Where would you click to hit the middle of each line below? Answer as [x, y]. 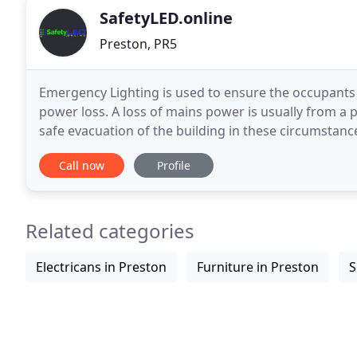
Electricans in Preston [101, 267]
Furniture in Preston [258, 267]
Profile [174, 165]
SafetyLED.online [166, 18]
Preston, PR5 [138, 44]
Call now [82, 165]
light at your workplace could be [136, 150]
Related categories [110, 231]
